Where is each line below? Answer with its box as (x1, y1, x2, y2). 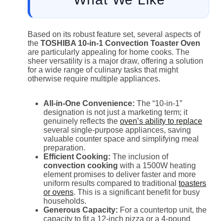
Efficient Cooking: (43, 152, 110, 161)
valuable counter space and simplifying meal (43, 134, 199, 143)
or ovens (43, 187, 74, 196)
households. (43, 196, 86, 205)
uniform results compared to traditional (43, 179, 179, 187)
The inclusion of (110, 152, 168, 161)
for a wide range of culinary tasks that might (28, 65, 178, 74)
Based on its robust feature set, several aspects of (28, 30, 200, 38)
